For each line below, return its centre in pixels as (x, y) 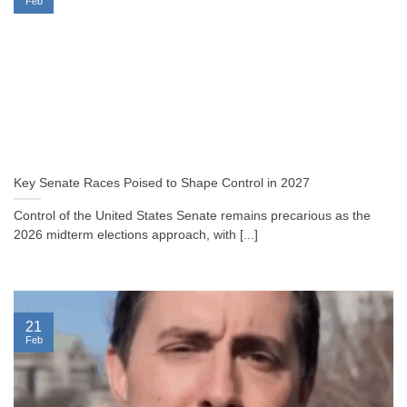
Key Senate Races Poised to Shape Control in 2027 (162, 184)
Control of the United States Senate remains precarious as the (192, 216)
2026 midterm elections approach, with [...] (136, 235)
